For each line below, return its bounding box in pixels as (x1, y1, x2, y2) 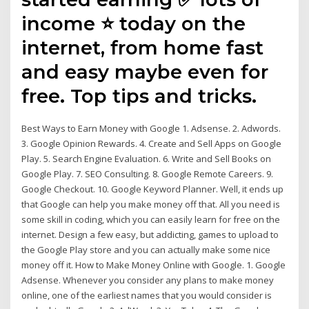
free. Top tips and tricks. (21, 83, 257, 108)
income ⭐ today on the (21, 11, 246, 35)
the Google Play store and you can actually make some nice (21, 243, 271, 256)
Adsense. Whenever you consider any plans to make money (21, 273, 275, 286)
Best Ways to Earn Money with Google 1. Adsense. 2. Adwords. (21, 121, 281, 134)
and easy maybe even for (21, 59, 269, 83)
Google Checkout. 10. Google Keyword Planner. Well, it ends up (21, 182, 284, 195)
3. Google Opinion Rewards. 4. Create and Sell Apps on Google (21, 137, 282, 150)
